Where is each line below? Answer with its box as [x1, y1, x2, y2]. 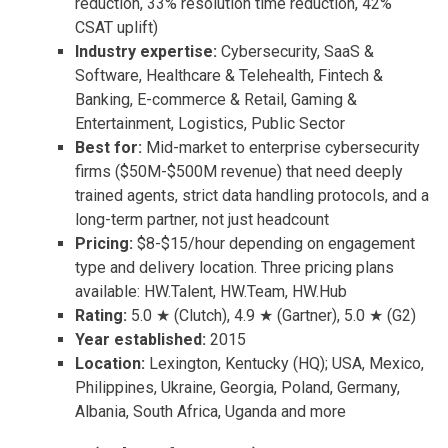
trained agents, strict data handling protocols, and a [75, 185, 429, 205]
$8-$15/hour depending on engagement [137, 233, 415, 253]
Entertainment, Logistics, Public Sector [75, 113, 345, 133]
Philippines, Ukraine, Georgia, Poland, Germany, [75, 377, 400, 397]
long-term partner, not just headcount [75, 209, 329, 229]
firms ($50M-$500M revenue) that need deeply [75, 161, 403, 181]
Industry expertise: [75, 41, 221, 61]
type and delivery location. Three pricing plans [75, 257, 394, 277]
